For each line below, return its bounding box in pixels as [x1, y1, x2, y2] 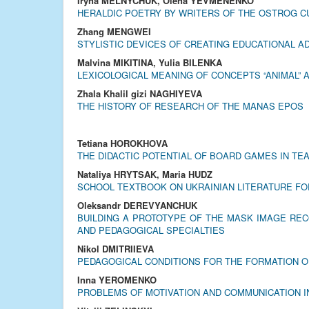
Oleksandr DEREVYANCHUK [77, 199, 197, 212]
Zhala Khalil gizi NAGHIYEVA [77, 87, 202, 100]
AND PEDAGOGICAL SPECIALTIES [77, 223, 225, 237]
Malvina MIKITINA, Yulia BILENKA [77, 56, 222, 69]
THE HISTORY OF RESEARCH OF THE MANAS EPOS [77, 99, 303, 112]
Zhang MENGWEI [77, 25, 151, 38]
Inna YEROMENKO [77, 273, 157, 286]
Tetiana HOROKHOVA [77, 137, 168, 150]
